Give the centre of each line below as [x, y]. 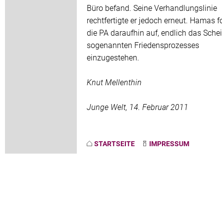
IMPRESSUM [169, 144]
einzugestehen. [113, 57]
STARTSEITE [114, 144]
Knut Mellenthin [114, 82]
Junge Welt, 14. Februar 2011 [138, 107]
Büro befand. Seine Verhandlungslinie [152, 8]
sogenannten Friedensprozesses [143, 45]
